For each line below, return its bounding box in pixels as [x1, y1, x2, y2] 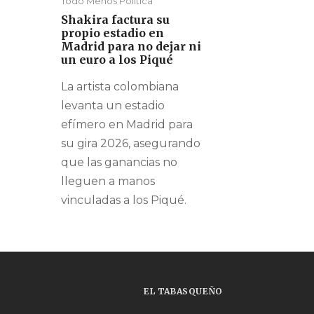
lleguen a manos [61, 175, 155, 189]
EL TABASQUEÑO [144, 286, 223, 297]
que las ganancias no [61, 156, 177, 170]
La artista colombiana [61, 80, 179, 94]
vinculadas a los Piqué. [61, 193, 186, 207]
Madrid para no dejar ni [61, 39, 201, 54]
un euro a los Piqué [61, 53, 173, 67]
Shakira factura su [61, 13, 170, 27]
